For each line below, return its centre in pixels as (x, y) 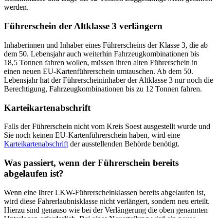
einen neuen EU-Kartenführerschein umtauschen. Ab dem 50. (99, 71)
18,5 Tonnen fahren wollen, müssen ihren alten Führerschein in (101, 62)
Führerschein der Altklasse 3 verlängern (83, 26)
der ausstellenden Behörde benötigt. (124, 144)
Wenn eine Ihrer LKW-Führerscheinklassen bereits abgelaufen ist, (105, 192)
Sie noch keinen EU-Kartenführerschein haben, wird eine (92, 135)
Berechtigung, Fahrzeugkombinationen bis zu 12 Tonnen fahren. (103, 89)
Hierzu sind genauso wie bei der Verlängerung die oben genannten (106, 210)
